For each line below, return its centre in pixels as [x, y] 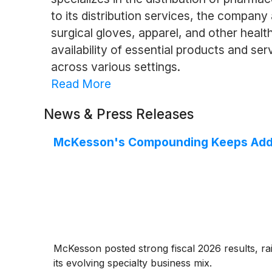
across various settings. [115, 66]
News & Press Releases [119, 114]
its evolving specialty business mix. [133, 263]
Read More [81, 83]
